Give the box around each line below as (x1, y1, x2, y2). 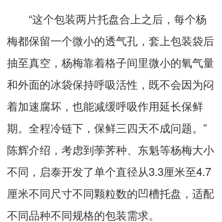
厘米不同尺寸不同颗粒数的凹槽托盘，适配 (7, 185, 214, 201)
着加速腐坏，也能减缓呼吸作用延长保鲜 (7, 98, 203, 114)
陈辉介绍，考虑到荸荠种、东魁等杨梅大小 (7, 141, 214, 158)
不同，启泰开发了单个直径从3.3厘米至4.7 (7, 163, 211, 179)
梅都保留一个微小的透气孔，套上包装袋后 (7, 32, 214, 49)
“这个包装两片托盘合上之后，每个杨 (7, 10, 207, 27)
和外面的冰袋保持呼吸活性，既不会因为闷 (7, 76, 214, 92)
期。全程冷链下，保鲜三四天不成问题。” (7, 119, 207, 136)
